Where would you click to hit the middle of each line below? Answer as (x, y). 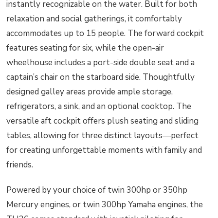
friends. (20, 165)
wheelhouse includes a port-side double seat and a (101, 63)
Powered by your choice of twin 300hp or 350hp (97, 190)
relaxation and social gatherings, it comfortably (94, 19)
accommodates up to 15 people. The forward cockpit (105, 34)
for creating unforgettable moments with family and (104, 150)
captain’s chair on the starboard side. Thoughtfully (101, 77)
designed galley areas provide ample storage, (90, 92)
